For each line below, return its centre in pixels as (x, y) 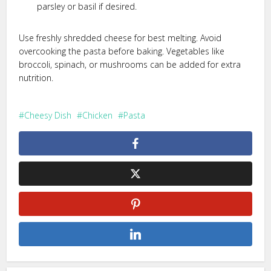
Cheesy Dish (48, 115)
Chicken (98, 115)
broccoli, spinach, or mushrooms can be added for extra (130, 64)
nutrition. (36, 77)
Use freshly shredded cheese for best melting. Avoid (120, 38)
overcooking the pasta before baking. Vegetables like (122, 51)
